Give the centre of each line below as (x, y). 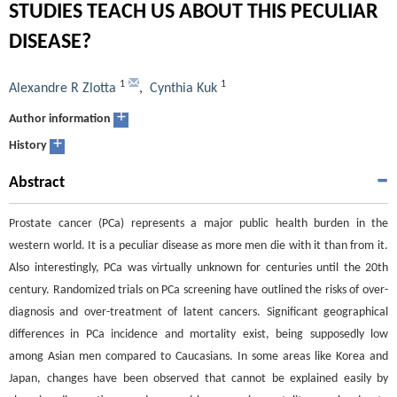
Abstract (37, 183)
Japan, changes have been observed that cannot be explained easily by (198, 378)
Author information (60, 119)
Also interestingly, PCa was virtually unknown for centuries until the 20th (198, 268)
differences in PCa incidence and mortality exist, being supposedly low (198, 334)
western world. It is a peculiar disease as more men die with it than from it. (198, 245)
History (28, 145)
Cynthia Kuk (183, 88)
